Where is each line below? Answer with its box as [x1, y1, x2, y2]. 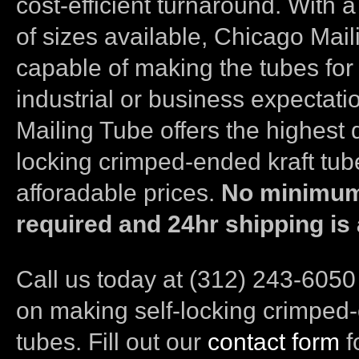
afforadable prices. [16, 179, 221, 206]
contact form [208, 329, 340, 355]
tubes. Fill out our [16, 329, 208, 355]
